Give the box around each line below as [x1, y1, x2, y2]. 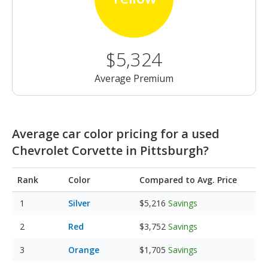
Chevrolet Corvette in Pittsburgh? [12, 142, 209, 159]
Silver [68, 197, 90, 209]
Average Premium [95, 72, 173, 86]
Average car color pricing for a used [12, 126, 220, 142]
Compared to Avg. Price [139, 174, 237, 186]
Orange [68, 244, 99, 256]
